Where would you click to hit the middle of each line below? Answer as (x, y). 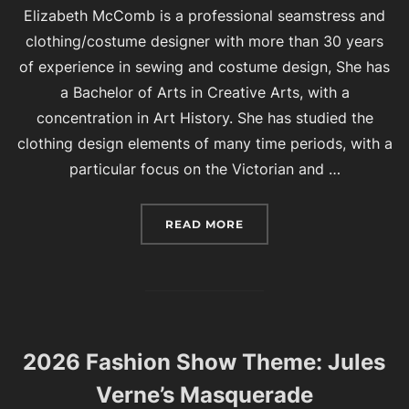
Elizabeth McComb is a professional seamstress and (204, 15)
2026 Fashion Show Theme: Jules (204, 362)
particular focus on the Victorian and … (204, 168)
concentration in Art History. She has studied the (204, 117)
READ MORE (204, 224)
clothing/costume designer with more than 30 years (204, 41)
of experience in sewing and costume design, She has (204, 66)
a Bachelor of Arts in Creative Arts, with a (204, 92)
